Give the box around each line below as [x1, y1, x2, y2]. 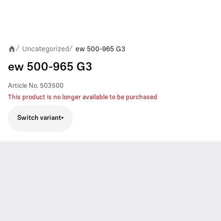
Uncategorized [22, 44, 69, 53]
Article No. [8, 82, 38, 89]
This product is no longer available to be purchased [8, 94, 157, 101]
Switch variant [17, 115, 61, 121]
